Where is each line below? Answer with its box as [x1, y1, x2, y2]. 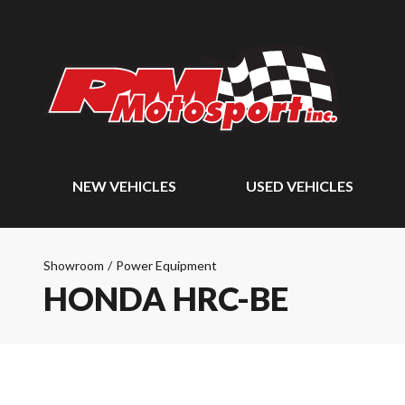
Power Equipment [116, 258, 217, 273]
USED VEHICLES [246, 177, 354, 194]
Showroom [43, 258, 104, 273]
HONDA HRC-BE [43, 278, 288, 318]
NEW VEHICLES [72, 177, 176, 194]
